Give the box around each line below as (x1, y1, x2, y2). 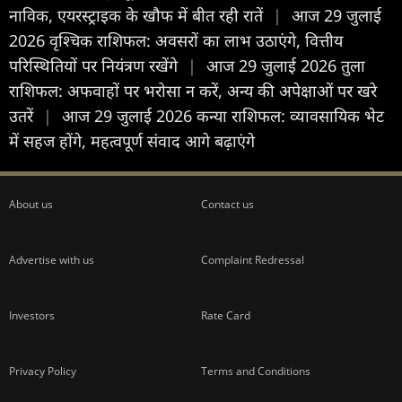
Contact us (201, 196, 254, 212)
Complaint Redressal (201, 251, 304, 267)
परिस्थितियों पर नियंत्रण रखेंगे (9, 54, 182, 76)
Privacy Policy (9, 363, 76, 379)
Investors (9, 307, 55, 323)
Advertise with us (9, 251, 94, 267)
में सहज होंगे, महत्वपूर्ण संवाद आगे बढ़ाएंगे (9, 129, 255, 152)
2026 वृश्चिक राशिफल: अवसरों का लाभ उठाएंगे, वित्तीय (9, 29, 343, 51)
